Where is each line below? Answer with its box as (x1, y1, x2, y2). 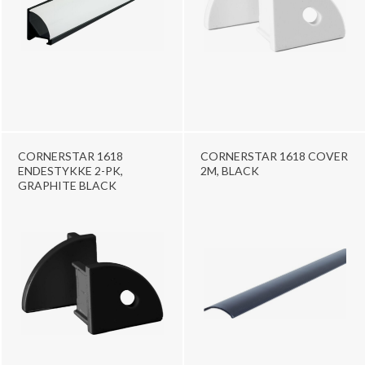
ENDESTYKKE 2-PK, (18, 163, 123, 178)
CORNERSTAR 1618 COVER (200, 148, 348, 163)
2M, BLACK (200, 163, 259, 178)
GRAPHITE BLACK (18, 178, 117, 192)
